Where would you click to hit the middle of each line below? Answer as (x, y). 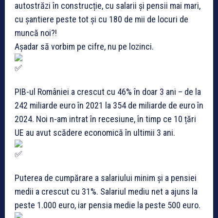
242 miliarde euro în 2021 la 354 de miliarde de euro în (109, 106)
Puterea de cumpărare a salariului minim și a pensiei (106, 178)
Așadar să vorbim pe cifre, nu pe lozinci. (84, 47)
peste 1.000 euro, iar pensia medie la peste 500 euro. (108, 205)
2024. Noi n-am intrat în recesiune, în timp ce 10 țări (105, 119)
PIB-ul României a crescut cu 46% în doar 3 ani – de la (108, 92)
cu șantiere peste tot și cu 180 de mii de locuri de (101, 19)
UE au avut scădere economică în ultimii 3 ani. (95, 133)
